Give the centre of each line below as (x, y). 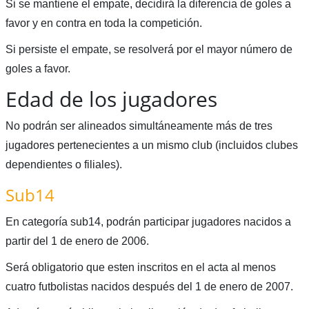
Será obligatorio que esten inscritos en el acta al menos (140, 268)
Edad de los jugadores (111, 99)
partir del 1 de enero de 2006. (77, 241)
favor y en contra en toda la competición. (103, 23)
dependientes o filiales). (63, 165)
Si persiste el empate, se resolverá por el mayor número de (149, 50)
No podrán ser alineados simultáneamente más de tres (139, 126)
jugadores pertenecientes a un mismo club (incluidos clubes (151, 146)
